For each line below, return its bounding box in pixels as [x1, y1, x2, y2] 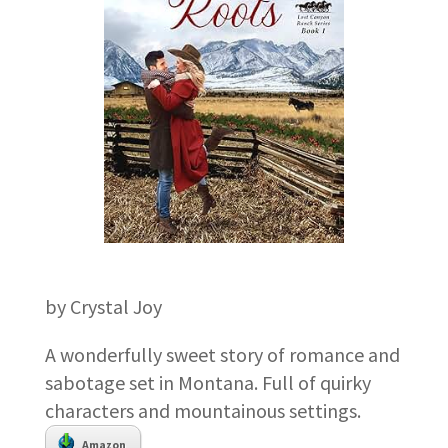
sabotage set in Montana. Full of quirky [44, 369, 371, 395]
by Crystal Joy [44, 293, 162, 319]
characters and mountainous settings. [44, 397, 365, 423]
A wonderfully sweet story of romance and [44, 341, 400, 367]
